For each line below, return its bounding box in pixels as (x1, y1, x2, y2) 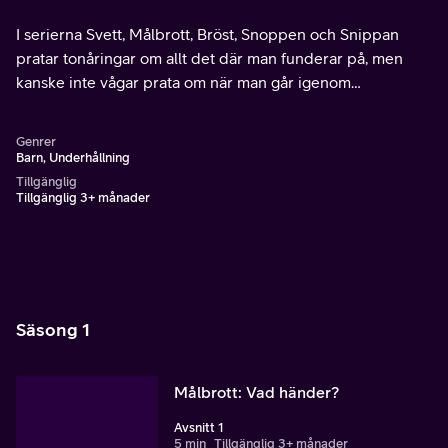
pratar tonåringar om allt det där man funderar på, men (16, 49, 403, 67)
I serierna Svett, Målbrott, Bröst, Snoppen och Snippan (16, 25, 399, 43)
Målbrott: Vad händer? (174, 382, 339, 401)
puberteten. (16, 97, 100, 115)
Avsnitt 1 (174, 419, 224, 435)
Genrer (16, 134, 56, 149)
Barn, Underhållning (16, 150, 130, 165)
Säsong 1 (16, 319, 90, 340)
